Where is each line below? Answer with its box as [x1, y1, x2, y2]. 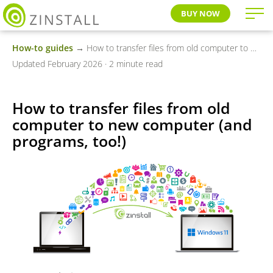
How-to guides [12, 42, 73, 54]
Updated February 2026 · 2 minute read [12, 58, 163, 69]
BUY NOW [181, 8, 220, 19]
